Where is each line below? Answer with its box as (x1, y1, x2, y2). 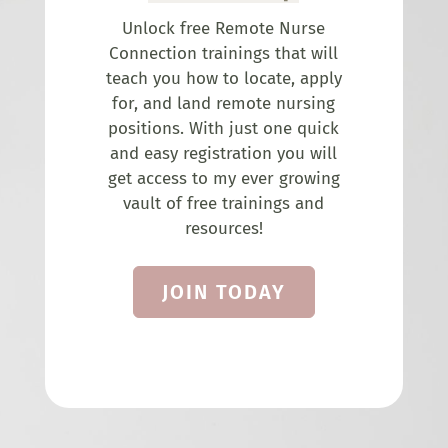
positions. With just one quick (108, 118, 340, 140)
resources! (184, 218, 263, 240)
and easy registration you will (110, 143, 338, 165)
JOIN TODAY (161, 280, 286, 305)
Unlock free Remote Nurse (122, 18, 326, 40)
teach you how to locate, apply (105, 68, 342, 90)
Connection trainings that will (109, 43, 339, 65)
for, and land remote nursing (112, 93, 336, 115)
